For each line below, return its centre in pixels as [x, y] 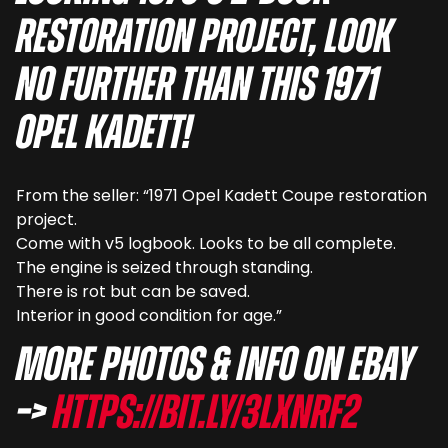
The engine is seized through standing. [164, 268]
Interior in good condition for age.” [149, 316]
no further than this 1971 [197, 88]
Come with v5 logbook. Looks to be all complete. [206, 244]
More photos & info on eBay [215, 368]
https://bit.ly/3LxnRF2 [206, 416]
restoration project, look [204, 40]
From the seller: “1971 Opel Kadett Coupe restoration [221, 196]
